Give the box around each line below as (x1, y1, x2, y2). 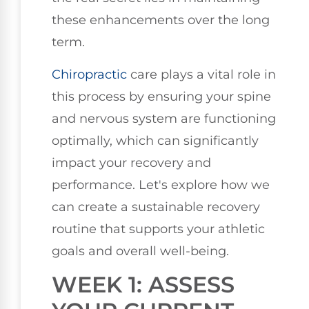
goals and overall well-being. (52, 243, 229, 259)
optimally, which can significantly (52, 132, 259, 148)
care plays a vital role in (127, 66, 276, 82)
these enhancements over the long (52, 12, 270, 28)
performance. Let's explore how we (52, 177, 270, 192)
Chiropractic (52, 66, 127, 82)
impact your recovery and (52, 154, 211, 170)
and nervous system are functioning (52, 110, 276, 126)
